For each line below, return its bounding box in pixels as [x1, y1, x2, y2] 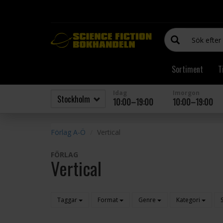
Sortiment [172, 63, 203, 75]
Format [98, 196, 118, 204]
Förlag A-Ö [51, 127, 86, 137]
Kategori [176, 196, 200, 204]
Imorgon [173, 89, 200, 97]
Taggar [57, 196, 77, 204]
